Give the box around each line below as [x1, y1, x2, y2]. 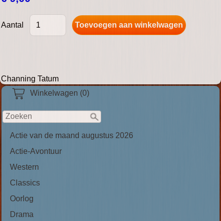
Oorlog [10, 194, 34, 203]
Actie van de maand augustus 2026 [10, 131, 133, 140]
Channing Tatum [1, 74, 59, 83]
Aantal [1, 20, 24, 29]
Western [10, 162, 39, 171]
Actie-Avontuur [10, 147, 62, 155]
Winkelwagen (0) [30, 88, 89, 97]
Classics [10, 178, 40, 187]
